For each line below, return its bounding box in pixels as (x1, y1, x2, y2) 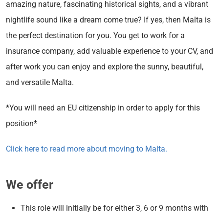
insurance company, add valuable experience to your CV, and (6, 46, 213, 56)
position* (6, 118, 37, 128)
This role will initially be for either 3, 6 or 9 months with (21, 203, 208, 213)
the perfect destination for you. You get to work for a (6, 30, 185, 40)
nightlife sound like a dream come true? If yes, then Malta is (6, 15, 211, 24)
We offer (6, 177, 53, 192)
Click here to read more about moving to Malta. (6, 144, 167, 153)
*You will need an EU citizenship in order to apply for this (6, 103, 200, 112)
